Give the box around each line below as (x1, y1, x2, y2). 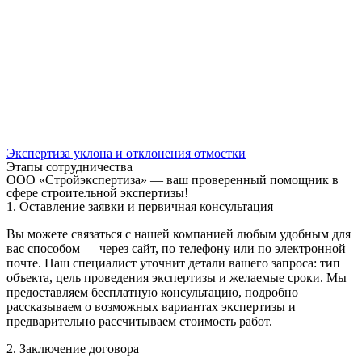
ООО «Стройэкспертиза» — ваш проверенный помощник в (6, 173, 339, 187)
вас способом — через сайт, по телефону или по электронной (6, 242, 346, 255)
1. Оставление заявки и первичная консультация (6, 200, 273, 213)
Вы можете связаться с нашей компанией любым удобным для (6, 227, 351, 241)
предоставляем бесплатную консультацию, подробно (6, 285, 298, 299)
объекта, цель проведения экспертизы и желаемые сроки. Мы (6, 271, 347, 284)
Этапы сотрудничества (6, 160, 133, 174)
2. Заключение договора (6, 342, 139, 356)
